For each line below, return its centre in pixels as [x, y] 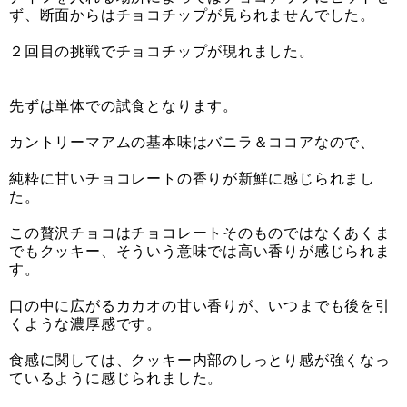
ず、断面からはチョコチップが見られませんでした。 [193, 15]
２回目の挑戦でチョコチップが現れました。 [162, 51]
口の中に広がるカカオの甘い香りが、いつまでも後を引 [200, 305]
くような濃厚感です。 [85, 323]
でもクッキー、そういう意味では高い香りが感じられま [200, 251]
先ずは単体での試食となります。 [124, 105]
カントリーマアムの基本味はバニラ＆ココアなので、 [193, 142]
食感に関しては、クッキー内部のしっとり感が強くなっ [200, 360]
